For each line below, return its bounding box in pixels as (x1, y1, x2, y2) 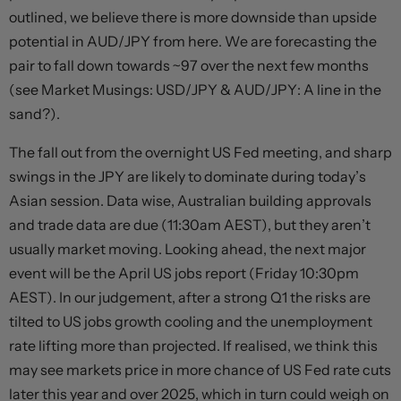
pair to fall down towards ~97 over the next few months (9, 56, 369, 75)
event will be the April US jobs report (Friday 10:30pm (9, 264, 359, 283)
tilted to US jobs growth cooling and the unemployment (9, 312, 372, 331)
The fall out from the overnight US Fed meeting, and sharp (9, 143, 392, 162)
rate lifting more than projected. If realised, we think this (9, 337, 378, 355)
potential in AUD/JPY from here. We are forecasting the (9, 32, 377, 51)
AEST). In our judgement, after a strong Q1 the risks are (9, 288, 371, 307)
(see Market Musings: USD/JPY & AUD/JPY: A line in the (9, 81, 381, 99)
